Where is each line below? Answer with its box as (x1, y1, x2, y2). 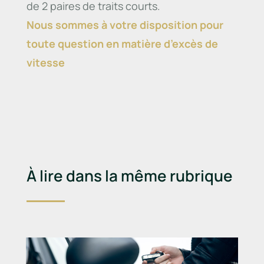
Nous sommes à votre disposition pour (26, 18, 223, 32)
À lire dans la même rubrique (26, 165, 233, 187)
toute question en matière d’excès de (26, 37, 218, 51)
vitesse (26, 55, 67, 70)
